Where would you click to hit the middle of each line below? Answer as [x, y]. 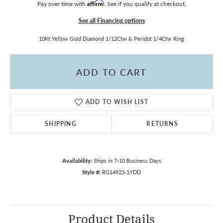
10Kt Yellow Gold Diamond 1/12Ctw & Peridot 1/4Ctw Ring [111, 39]
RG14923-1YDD [121, 172]
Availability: [77, 161]
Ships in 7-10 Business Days [127, 161]
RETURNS [162, 124]
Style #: [91, 172]
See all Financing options [111, 20]
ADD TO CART [111, 72]
